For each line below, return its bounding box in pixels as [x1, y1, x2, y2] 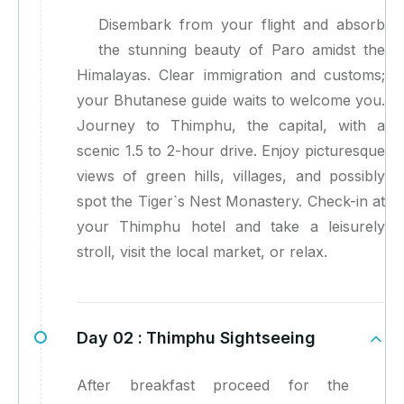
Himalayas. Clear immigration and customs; [77, 66, 385, 85]
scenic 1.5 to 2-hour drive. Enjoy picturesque [77, 142, 385, 161]
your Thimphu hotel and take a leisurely [77, 217, 385, 236]
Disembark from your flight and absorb [98, 15, 385, 34]
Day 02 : [77, 328, 142, 348]
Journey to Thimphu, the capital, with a [77, 116, 385, 135]
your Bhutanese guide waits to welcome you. [77, 91, 385, 110]
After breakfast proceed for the [77, 376, 349, 395]
